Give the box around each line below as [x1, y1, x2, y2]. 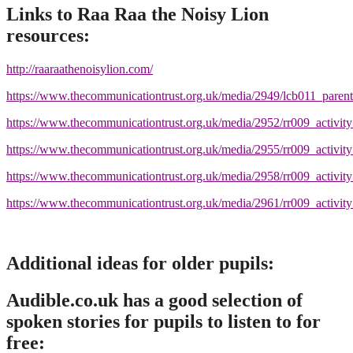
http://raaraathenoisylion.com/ [6, 62, 153, 76]
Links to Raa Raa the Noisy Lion [6, 4, 269, 25]
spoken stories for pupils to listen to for [6, 310, 321, 332]
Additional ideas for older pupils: [6, 252, 274, 273]
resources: [6, 25, 90, 46]
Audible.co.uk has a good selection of [6, 289, 303, 310]
